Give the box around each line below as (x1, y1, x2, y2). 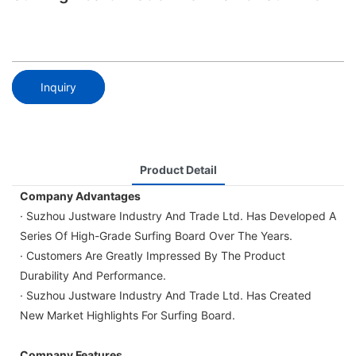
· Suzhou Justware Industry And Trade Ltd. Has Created (20, 288, 311, 302)
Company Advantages (20, 188, 141, 203)
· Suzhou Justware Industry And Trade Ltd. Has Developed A (20, 208, 336, 222)
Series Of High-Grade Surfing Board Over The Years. (20, 228, 292, 242)
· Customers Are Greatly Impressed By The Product (20, 248, 285, 262)
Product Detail (139, 162, 217, 176)
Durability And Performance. (20, 268, 166, 282)
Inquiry (41, 79, 76, 94)
